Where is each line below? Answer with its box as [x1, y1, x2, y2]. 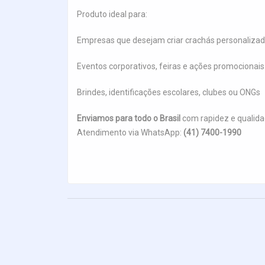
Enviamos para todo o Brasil [77, 114, 180, 124]
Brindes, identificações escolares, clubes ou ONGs [77, 88, 260, 98]
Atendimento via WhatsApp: [77, 128, 183, 138]
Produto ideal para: [77, 9, 147, 20]
